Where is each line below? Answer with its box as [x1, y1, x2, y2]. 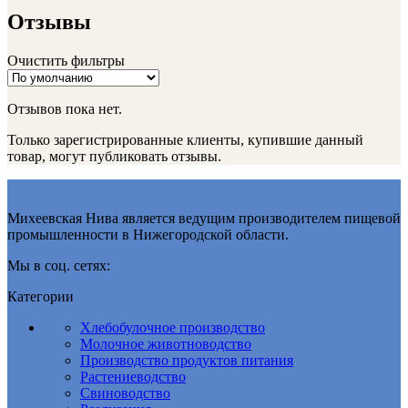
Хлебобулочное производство [80, 320, 265, 336]
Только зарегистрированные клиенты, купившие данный [7, 132, 363, 148]
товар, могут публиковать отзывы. [7, 148, 221, 165]
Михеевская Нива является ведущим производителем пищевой [7, 210, 401, 227]
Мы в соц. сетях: [7, 258, 110, 274]
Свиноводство [80, 385, 170, 402]
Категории [7, 289, 74, 305]
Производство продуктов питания [80, 352, 293, 369]
